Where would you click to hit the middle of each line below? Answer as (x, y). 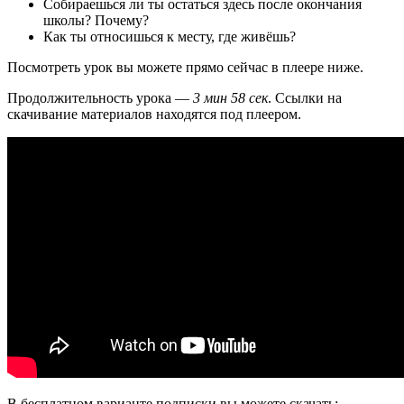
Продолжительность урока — (100, 97)
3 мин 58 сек (230, 97)
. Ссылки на (305, 97)
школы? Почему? (96, 20)
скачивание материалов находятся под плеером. (154, 114)
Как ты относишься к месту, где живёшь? (170, 36)
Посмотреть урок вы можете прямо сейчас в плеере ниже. (185, 67)
